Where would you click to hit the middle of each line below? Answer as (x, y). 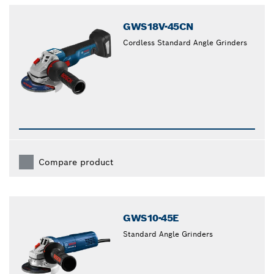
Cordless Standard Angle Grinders (185, 42)
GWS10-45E (151, 218)
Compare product (76, 162)
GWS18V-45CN (158, 26)
